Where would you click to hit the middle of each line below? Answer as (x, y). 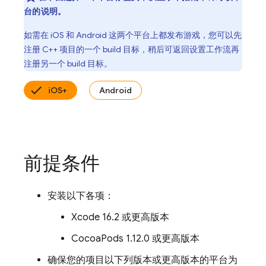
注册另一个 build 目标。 (68, 64)
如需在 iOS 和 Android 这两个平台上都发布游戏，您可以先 (133, 35)
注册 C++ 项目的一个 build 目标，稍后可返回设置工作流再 (132, 49)
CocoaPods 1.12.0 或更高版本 (135, 239)
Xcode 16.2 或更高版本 (120, 217)
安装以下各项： (81, 196)
